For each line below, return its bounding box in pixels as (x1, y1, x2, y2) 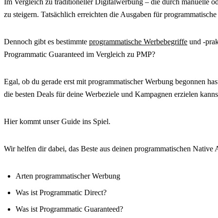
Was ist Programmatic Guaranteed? (16, 205, 123, 214)
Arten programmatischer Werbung (16, 172, 120, 181)
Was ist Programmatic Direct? (16, 188, 107, 197)
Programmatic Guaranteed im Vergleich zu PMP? (4, 50, 155, 59)
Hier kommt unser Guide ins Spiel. (4, 117, 110, 126)
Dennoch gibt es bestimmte (4, 37, 89, 46)
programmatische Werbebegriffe (89, 37, 187, 46)
